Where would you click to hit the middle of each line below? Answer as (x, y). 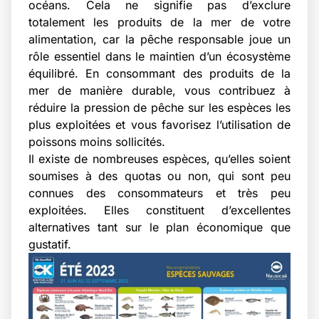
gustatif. (50, 244)
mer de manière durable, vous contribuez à (159, 90)
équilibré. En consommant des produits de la (159, 73)
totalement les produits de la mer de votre (159, 22)
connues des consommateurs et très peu (159, 193)
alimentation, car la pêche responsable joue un (159, 39)
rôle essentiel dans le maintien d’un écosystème (159, 56)
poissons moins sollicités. (97, 141)
